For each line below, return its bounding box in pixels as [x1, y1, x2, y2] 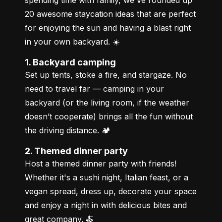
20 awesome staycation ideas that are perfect [25, 8, 196, 19]
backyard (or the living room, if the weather [25, 97, 189, 108]
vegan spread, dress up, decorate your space [25, 186, 197, 196]
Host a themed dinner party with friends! [25, 158, 176, 168]
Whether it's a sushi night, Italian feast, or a [25, 172, 188, 182]
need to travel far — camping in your [25, 83, 164, 94]
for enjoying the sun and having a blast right [25, 22, 191, 33]
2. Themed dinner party [32, 145, 128, 156]
